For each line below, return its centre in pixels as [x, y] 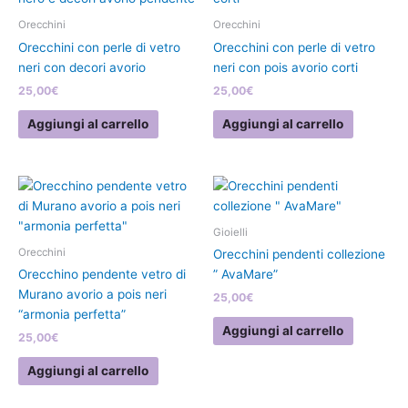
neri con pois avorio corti [286, 68]
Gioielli [230, 232]
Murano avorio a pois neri [92, 295]
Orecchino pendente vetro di [102, 275]
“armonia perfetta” [72, 315]
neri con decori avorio [82, 68]
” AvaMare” [245, 275]
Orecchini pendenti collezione [299, 255]
